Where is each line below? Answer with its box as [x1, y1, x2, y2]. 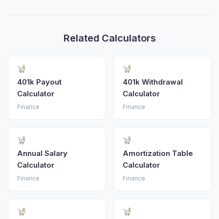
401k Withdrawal [122, 77, 183, 87]
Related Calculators [63, 32, 156, 44]
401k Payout [17, 77, 62, 87]
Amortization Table [122, 148, 193, 158]
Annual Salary [17, 148, 67, 158]
